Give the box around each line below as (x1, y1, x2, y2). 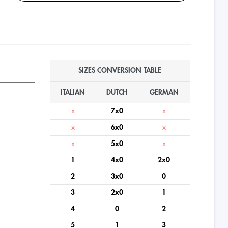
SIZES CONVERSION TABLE (78, 66, 162, 74)
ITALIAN (61, 88, 85, 96)
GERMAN (149, 88, 179, 96)
